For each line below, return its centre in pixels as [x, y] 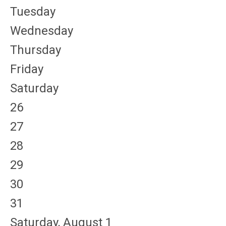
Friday [27, 69]
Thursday [36, 50]
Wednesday [42, 31]
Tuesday [33, 12]
